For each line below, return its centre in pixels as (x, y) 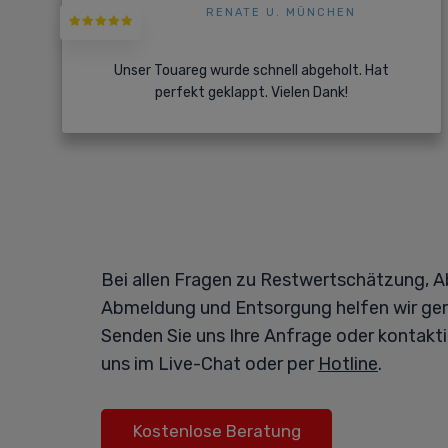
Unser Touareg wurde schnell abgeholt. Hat (251, 71)
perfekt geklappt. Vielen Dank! (251, 93)
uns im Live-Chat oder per (209, 364)
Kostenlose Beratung (216, 431)
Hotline (348, 364)
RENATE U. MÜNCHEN (281, 13)
